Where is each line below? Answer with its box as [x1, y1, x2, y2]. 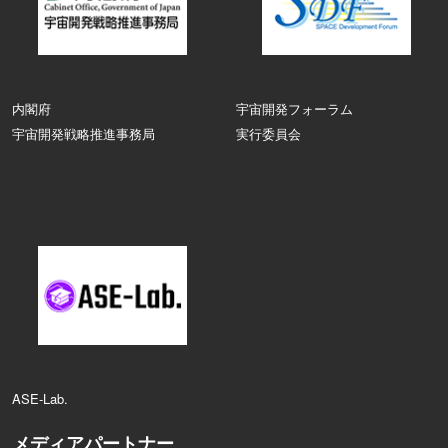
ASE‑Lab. [12, 389, 68, 409]
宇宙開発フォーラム [236, 99, 353, 119]
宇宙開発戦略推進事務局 [12, 124, 155, 144]
